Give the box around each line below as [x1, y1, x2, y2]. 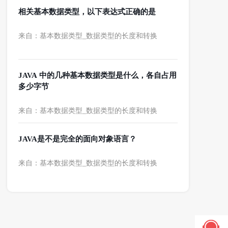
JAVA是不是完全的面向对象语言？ [18, 135, 136, 143]
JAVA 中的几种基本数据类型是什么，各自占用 [18, 71, 177, 79]
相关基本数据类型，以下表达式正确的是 [18, 8, 156, 16]
